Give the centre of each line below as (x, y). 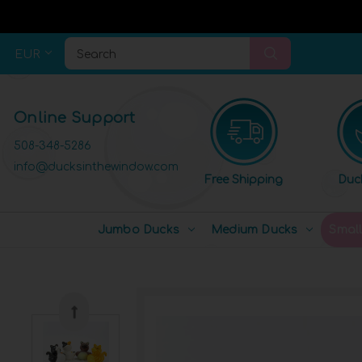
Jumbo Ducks (139, 229)
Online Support (75, 118)
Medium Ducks (255, 229)
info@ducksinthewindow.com (96, 166)
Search (96, 55)
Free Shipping (244, 180)
